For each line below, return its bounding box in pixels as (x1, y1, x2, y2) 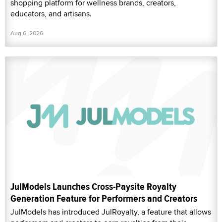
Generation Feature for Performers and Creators (10, 191, 197, 206)
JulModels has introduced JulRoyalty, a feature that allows (10, 206, 211, 218)
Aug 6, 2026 (10, 29, 43, 38)
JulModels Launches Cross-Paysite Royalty (10, 179, 176, 194)
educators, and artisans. (10, 8, 92, 20)
